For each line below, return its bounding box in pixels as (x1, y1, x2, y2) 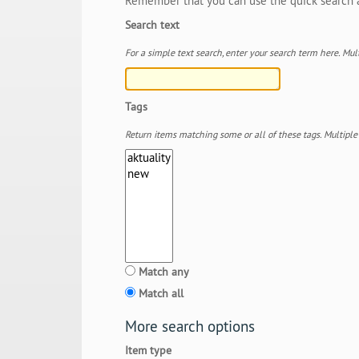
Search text (125, 18, 180, 33)
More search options (125, 317, 256, 337)
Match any (139, 264, 190, 280)
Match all (139, 286, 184, 301)
